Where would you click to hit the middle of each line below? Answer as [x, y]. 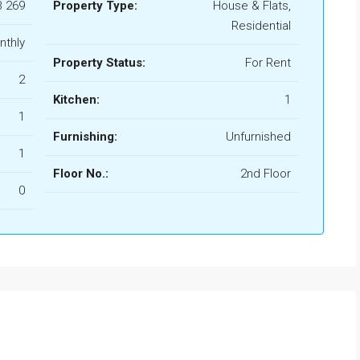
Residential [261, 26]
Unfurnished [258, 137]
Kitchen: [76, 100]
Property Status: [99, 63]
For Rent [268, 63]
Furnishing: [85, 137]
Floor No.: [81, 174]
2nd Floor [266, 174]
